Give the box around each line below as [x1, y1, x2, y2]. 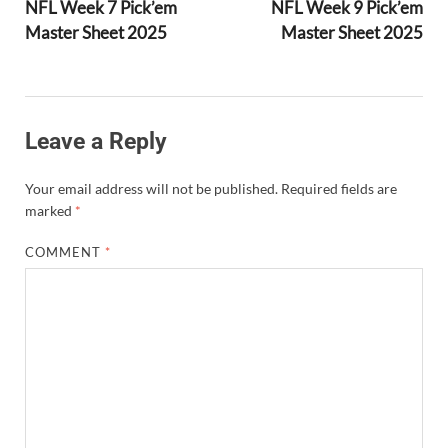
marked [25, 201, 75, 219]
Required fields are [281, 179, 397, 197]
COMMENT [25, 243, 106, 260]
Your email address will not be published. [25, 179, 278, 197]
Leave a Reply [25, 128, 167, 156]
